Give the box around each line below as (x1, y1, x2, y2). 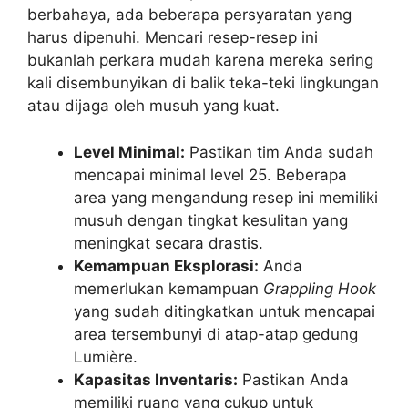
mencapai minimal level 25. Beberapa (74, 165, 347, 184)
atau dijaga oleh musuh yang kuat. (27, 97, 280, 116)
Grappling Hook (263, 279, 376, 298)
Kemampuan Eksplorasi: (74, 256, 259, 275)
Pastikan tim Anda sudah (185, 142, 373, 161)
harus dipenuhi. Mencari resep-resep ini (27, 28, 318, 47)
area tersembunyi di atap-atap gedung (74, 324, 358, 343)
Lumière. (74, 347, 138, 366)
